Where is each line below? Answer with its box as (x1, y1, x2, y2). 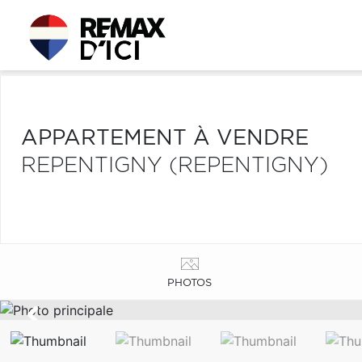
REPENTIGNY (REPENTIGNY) (21, 155, 328, 176)
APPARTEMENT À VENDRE (21, 128, 309, 149)
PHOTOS (167, 277, 213, 288)
